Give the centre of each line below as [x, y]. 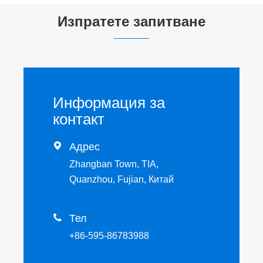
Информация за [109, 103]
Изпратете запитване [131, 22]
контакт [79, 119]
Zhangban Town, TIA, [114, 164]
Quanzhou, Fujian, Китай [122, 180]
